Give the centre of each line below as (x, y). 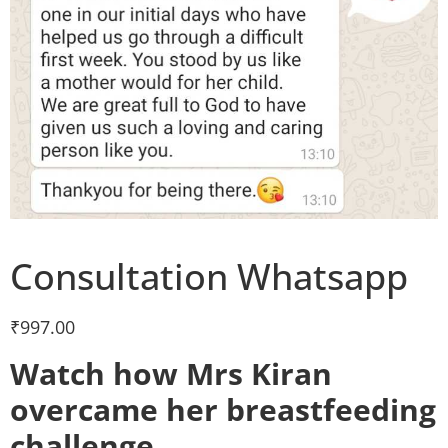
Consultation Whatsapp (209, 277)
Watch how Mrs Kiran (171, 373)
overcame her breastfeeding (223, 409)
